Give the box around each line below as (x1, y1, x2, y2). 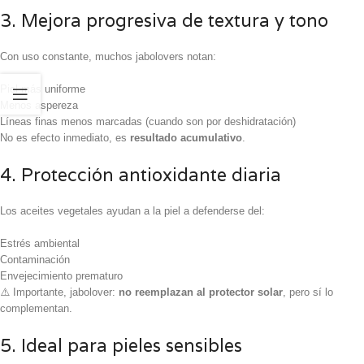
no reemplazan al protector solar (119, 285, 283, 298)
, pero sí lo (283, 285, 333, 298)
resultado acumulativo (130, 131, 242, 144)
